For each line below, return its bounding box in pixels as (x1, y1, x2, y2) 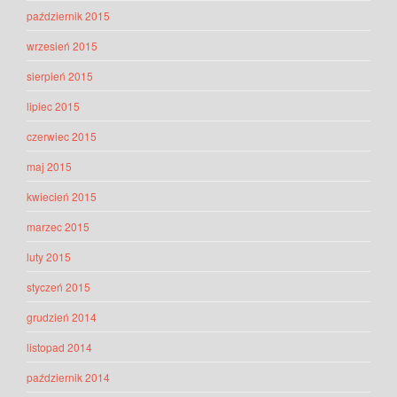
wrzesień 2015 (27, 38, 97, 54)
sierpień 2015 (27, 68, 93, 84)
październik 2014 (27, 370, 110, 385)
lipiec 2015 (27, 98, 80, 114)
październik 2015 (27, 8, 110, 24)
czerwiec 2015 (27, 128, 97, 144)
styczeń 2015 (27, 279, 90, 295)
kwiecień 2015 (27, 189, 97, 205)
